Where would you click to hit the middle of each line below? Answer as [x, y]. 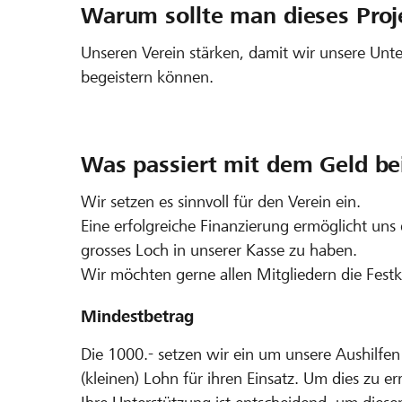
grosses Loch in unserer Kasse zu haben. [219, 249]
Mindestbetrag [137, 316]
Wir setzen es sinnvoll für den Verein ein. [221, 201]
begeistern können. [147, 76]
